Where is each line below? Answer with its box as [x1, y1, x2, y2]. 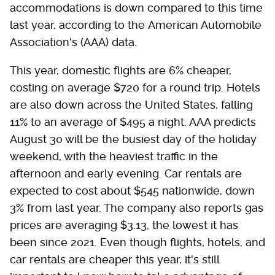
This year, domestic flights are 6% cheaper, [10, 63, 231, 77]
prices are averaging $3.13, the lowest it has [10, 218, 238, 231]
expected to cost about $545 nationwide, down [10, 184, 255, 197]
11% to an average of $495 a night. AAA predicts [10, 115, 256, 128]
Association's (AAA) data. [10, 35, 137, 48]
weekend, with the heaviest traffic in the [10, 149, 218, 163]
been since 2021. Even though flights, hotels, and [10, 235, 265, 249]
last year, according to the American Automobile [10, 18, 261, 31]
